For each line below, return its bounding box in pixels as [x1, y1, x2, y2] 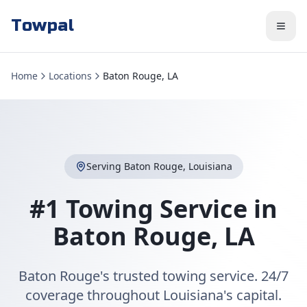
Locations [49, 69, 92, 82]
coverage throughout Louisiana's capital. [25, 286, 282, 304]
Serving [86, 160, 124, 173]
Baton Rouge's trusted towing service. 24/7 [19, 267, 288, 285]
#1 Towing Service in [29, 192, 278, 225]
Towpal [11, 16, 75, 36]
